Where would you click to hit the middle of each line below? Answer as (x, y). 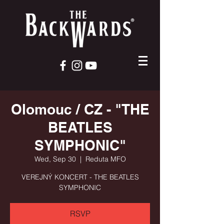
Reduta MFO (105, 159)
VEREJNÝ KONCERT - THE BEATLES (80, 177)
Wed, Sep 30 (55, 159)
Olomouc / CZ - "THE (80, 109)
